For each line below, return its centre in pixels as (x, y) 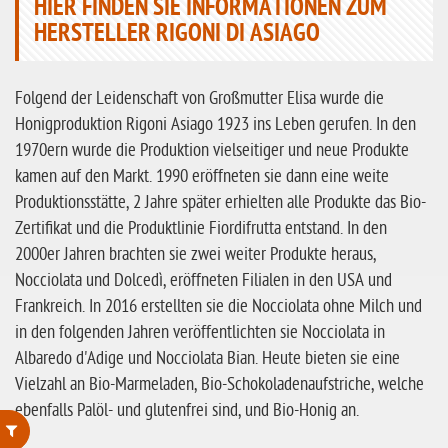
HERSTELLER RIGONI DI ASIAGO (177, 35)
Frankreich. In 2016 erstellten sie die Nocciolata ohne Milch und (218, 306)
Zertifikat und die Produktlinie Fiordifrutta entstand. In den (201, 228)
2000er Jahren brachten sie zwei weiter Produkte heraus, (195, 254)
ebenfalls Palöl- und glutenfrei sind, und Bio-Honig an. (187, 410)
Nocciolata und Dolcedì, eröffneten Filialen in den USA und (203, 280)
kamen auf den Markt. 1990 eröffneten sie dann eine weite (202, 176)
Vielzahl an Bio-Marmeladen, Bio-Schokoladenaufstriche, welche (219, 384)
